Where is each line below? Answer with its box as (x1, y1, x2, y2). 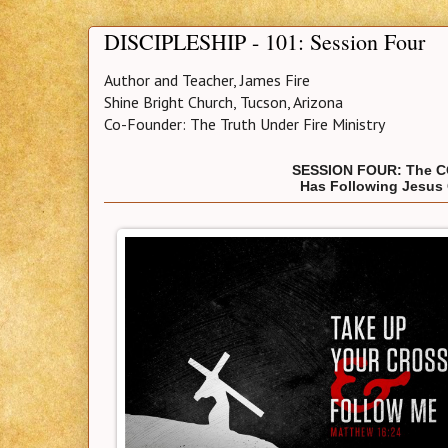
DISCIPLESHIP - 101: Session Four (104, 27, 425, 57)
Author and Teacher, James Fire (104, 70, 310, 91)
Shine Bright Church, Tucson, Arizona (104, 92, 343, 113)
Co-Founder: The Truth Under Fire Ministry (104, 114, 385, 135)
